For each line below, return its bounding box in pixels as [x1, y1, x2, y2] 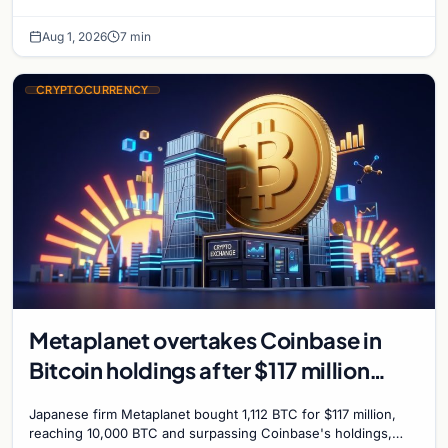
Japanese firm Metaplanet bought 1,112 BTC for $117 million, [29, 406, 396, 423]
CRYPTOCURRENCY [36, 82, 149, 96]
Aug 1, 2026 [42, 28, 107, 44]
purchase [29, 386, 126, 415]
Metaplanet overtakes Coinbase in [29, 326, 382, 355]
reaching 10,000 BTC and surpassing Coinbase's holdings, [29, 425, 392, 442]
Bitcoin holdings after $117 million [29, 356, 370, 385]
